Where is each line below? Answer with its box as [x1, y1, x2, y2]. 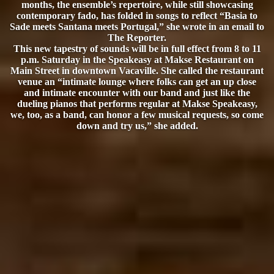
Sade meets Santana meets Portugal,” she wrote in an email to [10, 21, 264, 32]
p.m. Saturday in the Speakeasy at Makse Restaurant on [20, 54, 254, 65]
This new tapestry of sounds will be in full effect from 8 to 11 [13, 43, 261, 54]
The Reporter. [108, 32, 166, 43]
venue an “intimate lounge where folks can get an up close [18, 76, 256, 87]
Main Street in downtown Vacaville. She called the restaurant [10, 65, 264, 76]
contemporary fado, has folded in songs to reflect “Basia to [17, 10, 257, 21]
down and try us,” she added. [76, 120, 198, 131]
